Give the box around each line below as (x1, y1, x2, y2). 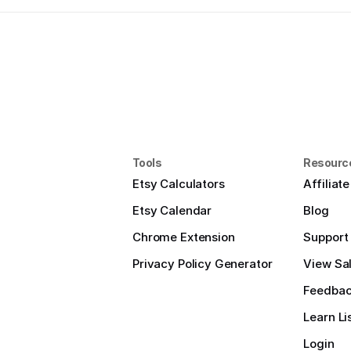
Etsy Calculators (132, 176, 225, 191)
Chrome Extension (132, 230, 235, 244)
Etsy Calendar (132, 203, 212, 218)
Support (303, 230, 349, 244)
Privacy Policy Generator (132, 256, 273, 271)
